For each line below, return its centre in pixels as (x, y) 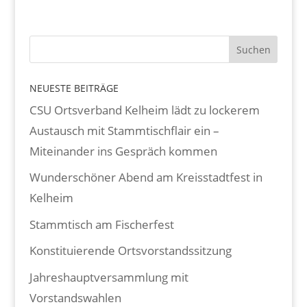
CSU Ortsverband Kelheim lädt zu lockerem (144, 110)
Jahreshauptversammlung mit (109, 277)
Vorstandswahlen (75, 297)
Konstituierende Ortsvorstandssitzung (130, 251)
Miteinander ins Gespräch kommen (123, 151)
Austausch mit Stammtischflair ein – (124, 130)
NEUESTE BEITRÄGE (74, 88)
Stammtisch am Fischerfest (101, 224)
